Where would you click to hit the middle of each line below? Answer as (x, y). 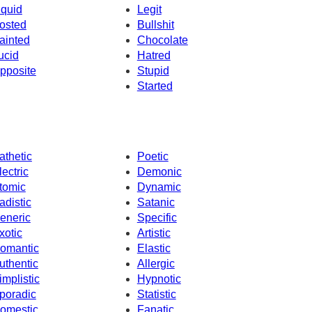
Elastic (154, 249)
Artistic (154, 233)
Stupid (153, 70)
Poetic (153, 157)
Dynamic (159, 187)
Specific (157, 218)
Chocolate (162, 40)
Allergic (156, 264)
